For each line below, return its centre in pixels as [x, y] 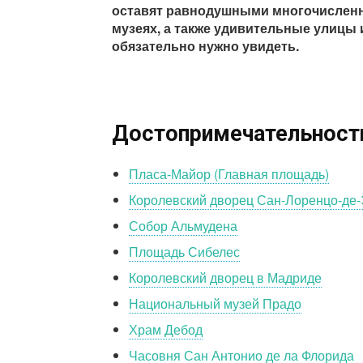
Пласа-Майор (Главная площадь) [229, 174]
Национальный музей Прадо [215, 304]
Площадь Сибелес [184, 252]
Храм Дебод [166, 330]
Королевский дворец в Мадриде [225, 278]
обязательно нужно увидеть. [205, 46]
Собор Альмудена [183, 226]
